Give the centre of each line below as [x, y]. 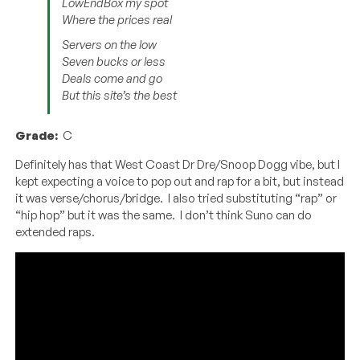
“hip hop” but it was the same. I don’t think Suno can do [164, 215]
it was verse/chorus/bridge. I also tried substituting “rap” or [176, 198]
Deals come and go [112, 78]
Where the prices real [117, 19]
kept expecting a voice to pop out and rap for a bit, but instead [180, 181]
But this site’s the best [120, 95]
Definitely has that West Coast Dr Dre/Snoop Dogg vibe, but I [178, 164]
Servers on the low [110, 44]
